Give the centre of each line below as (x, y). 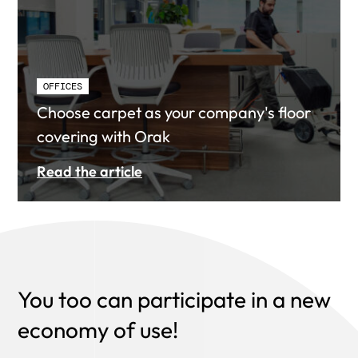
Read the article (89, 171)
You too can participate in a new (174, 299)
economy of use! (98, 330)
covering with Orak (103, 136)
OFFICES (63, 86)
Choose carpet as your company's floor (174, 112)
